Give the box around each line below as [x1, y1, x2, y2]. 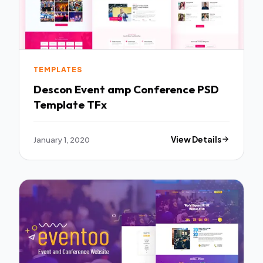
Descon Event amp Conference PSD [33, 82, 219, 96]
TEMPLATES [33, 65, 82, 75]
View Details [171, 134, 222, 144]
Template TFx [33, 97, 107, 112]
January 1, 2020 [33, 134, 90, 144]
